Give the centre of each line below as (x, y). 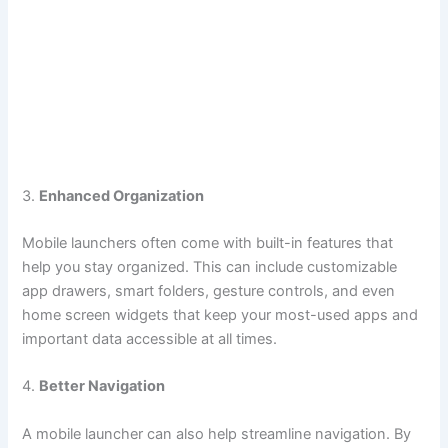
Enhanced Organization (122, 195)
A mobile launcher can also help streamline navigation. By (217, 433)
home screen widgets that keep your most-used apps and (220, 314)
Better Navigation (102, 386)
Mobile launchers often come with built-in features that (208, 242)
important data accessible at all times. (150, 338)
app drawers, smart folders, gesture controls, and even (209, 290)
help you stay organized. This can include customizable (210, 266)
